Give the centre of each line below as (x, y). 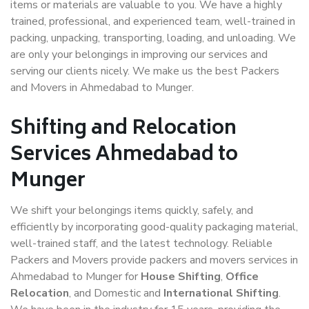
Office (242, 277)
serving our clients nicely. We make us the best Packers (145, 71)
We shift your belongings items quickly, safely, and (132, 210)
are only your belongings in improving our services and (139, 54)
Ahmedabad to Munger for (76, 277)
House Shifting (181, 277)
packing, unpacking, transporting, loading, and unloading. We (153, 38)
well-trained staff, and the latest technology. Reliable (141, 243)
